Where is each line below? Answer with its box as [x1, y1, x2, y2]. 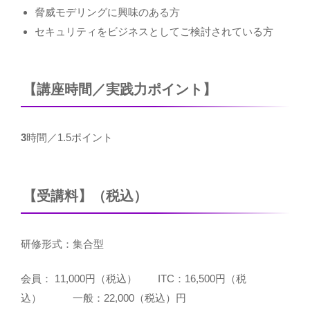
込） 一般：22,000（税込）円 [21, 292, 186, 304]
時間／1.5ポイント [26, 131, 113, 144]
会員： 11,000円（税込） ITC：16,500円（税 [21, 273, 246, 285]
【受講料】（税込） [23, 188, 147, 203]
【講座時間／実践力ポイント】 [23, 82, 217, 98]
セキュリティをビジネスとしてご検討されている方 [35, 25, 273, 37]
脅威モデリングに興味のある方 [35, 6, 180, 18]
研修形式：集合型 [21, 237, 104, 250]
